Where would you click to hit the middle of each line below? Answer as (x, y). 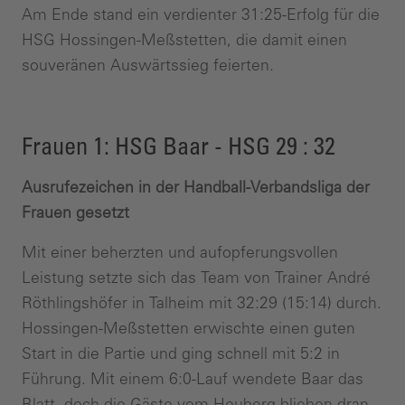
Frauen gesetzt (75, 212)
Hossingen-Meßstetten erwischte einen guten (188, 328)
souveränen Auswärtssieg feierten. (148, 65)
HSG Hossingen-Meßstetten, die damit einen (184, 39)
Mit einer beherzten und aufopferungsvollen (180, 252)
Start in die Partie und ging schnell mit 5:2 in (181, 353)
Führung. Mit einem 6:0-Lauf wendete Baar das (193, 378)
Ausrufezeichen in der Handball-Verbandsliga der (196, 187)
